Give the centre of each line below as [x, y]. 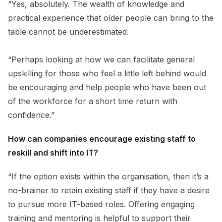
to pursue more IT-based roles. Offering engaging [101, 204]
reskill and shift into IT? [53, 152]
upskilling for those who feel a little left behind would [107, 73]
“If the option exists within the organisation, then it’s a [108, 176]
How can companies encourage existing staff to [102, 139]
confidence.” [31, 115]
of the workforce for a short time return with [93, 101]
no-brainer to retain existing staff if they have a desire [109, 190]
